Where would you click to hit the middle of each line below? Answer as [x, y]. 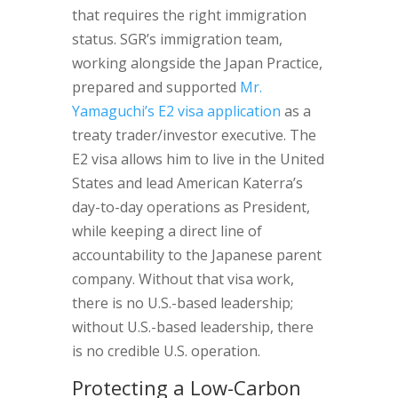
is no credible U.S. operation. [166, 351]
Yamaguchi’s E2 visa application [176, 111]
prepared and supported [155, 87]
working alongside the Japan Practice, [197, 63]
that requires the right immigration [189, 15]
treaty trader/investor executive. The [194, 135]
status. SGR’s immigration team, [177, 39]
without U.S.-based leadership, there [192, 327]
